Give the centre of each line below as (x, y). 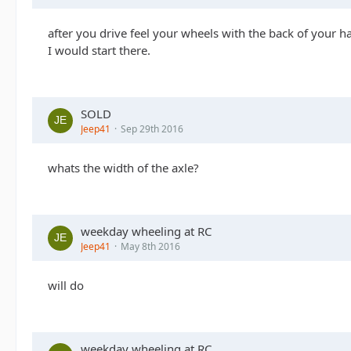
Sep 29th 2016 (152, 129)
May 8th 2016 (150, 246)
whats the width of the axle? (123, 168)
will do (66, 285)
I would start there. (99, 50)
